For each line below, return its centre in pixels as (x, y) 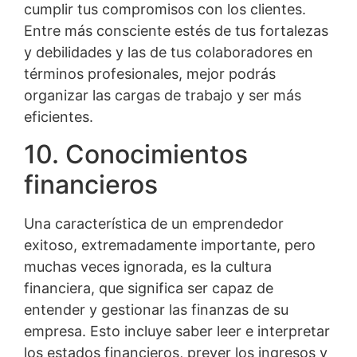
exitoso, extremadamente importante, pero (170, 245)
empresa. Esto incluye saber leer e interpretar (177, 331)
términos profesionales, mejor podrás (150, 74)
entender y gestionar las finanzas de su (156, 309)
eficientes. (59, 117)
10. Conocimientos (136, 154)
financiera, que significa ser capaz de (149, 288)
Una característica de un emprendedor (154, 223)
